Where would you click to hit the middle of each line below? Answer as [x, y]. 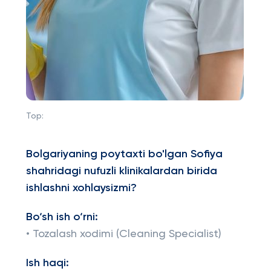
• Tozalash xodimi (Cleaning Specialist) [123, 234]
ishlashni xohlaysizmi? [84, 188]
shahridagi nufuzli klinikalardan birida [121, 171]
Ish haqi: [47, 263]
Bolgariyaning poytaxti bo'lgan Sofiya [124, 154]
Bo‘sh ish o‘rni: [62, 217]
